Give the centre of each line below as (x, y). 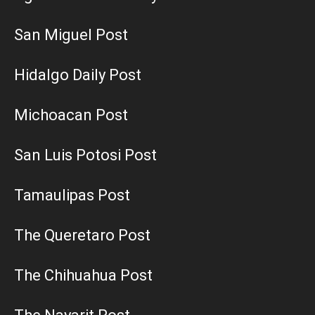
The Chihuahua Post (83, 275)
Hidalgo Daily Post (78, 75)
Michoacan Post (71, 115)
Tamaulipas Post (72, 195)
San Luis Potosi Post (85, 155)
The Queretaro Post (82, 235)
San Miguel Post (71, 34)
